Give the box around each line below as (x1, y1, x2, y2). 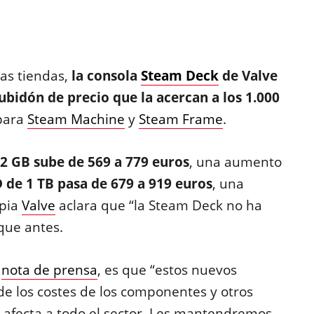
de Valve (218, 67, 278, 85)
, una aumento (189, 153, 282, 171)
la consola (71, 67, 141, 85)
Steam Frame (138, 110, 223, 128)
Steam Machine (27, 110, 125, 128)
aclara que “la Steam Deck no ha (55, 196, 262, 214)
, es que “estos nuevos (97, 261, 237, 279)
